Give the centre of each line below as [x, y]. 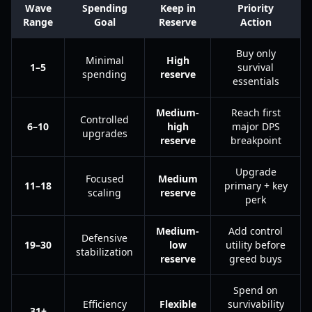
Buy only [256, 53]
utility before [256, 245]
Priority [256, 8]
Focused [104, 179]
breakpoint [256, 140]
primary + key [256, 186]
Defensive [104, 238]
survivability [256, 304]
